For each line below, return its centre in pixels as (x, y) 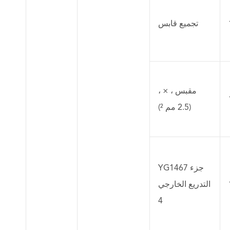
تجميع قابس (178, 24)
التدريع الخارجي (184, 184)
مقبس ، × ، (177, 91)
